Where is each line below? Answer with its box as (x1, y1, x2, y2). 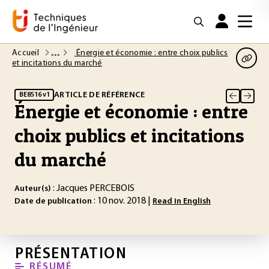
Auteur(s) (14, 184, 51, 193)
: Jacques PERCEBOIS (51, 184, 134, 193)
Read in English (153, 197, 211, 206)
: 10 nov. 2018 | (92, 196, 153, 206)
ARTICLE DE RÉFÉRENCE (54, 90, 145, 100)
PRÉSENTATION (15, 247, 127, 262)
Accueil (12, 49, 41, 58)
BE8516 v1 (19, 91, 50, 98)
